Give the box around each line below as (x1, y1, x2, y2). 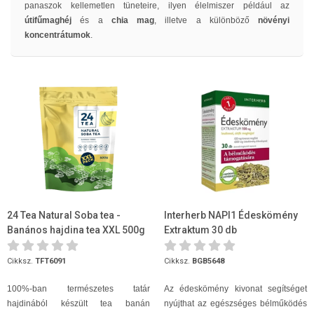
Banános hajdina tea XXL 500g (7, 224, 145, 235)
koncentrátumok (25, 30, 90, 40)
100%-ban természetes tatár (7, 284, 150, 294)
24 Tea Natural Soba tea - (7, 210, 121, 221)
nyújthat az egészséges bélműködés (164, 299, 307, 308)
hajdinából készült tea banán (7, 299, 150, 308)
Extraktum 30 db (164, 224, 237, 235)
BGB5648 (192, 257, 224, 266)
